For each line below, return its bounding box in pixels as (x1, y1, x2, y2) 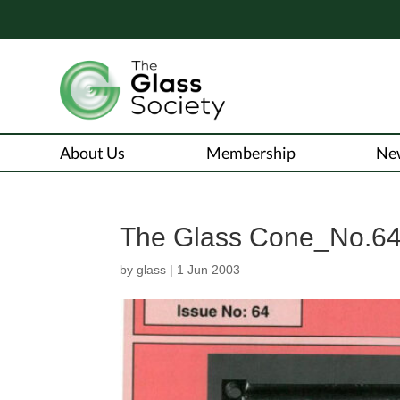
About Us (60, 142, 126, 162)
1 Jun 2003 (177, 262, 241, 277)
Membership (205, 142, 296, 162)
